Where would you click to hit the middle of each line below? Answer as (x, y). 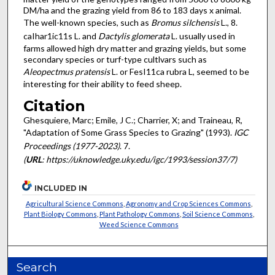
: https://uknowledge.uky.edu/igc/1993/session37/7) (139, 160)
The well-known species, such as (87, 22)
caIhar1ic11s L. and (60, 36)
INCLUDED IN (61, 188)
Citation (54, 106)
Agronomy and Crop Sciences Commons (188, 203)
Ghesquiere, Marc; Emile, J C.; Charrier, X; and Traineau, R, (133, 120)
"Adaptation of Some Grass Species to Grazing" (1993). (128, 133)
